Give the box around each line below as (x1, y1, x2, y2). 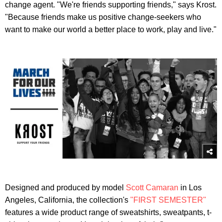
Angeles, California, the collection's (5, 195, 130, 204)
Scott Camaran (126, 183, 178, 192)
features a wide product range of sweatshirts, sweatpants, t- (5, 208, 212, 217)
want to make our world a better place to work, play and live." (5, 25, 217, 34)
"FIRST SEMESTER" (130, 195, 206, 204)
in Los (178, 183, 202, 192)
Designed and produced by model (5, 183, 126, 192)
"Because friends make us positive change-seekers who (5, 12, 201, 21)
